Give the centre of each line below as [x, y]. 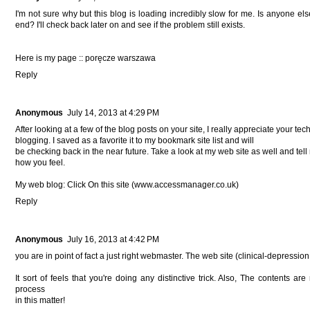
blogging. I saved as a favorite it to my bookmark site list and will [135, 140]
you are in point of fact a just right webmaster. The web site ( [127, 256]
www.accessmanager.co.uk [185, 184]
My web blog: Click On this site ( [75, 184]
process [30, 289]
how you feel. [40, 162]
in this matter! [40, 300]
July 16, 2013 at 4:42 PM [113, 239]
